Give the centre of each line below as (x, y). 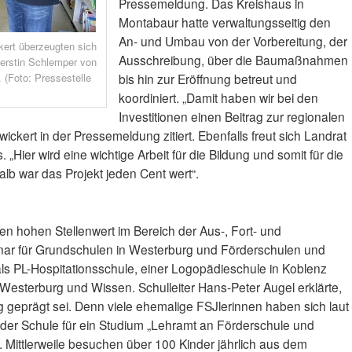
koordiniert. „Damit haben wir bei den (218, 98)
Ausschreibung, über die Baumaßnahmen (233, 60)
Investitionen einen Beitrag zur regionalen (231, 117)
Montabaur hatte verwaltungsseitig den (224, 22)
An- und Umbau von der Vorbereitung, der (233, 41)
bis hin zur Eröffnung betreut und (207, 79)
